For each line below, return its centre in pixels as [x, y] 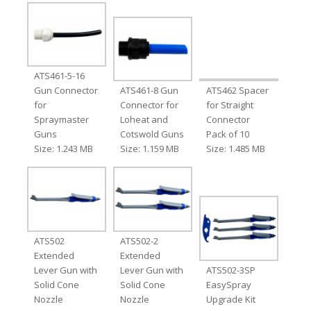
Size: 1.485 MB [236, 149]
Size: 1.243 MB [63, 149]
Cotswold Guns [152, 134]
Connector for [149, 105]
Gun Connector [66, 91]
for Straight [230, 105]
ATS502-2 [139, 241]
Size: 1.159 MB [149, 149]
